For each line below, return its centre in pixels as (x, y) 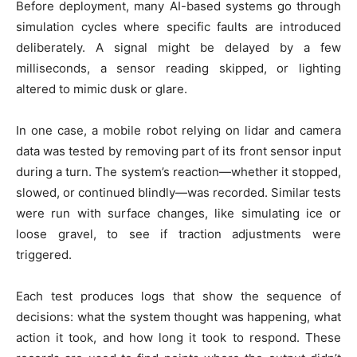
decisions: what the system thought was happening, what (178, 317)
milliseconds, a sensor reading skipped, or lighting (178, 69)
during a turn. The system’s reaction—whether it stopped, (178, 172)
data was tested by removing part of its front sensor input (178, 151)
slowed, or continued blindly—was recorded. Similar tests (178, 193)
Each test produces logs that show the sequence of (178, 296)
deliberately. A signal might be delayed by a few (178, 48)
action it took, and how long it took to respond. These (178, 338)
